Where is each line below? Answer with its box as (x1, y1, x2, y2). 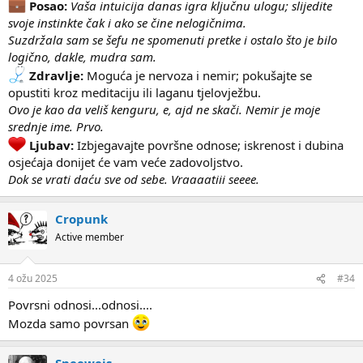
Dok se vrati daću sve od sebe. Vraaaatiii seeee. (8, 170, 259, 187)
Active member (55, 229, 124, 244)
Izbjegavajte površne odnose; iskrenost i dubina (74, 136, 344, 153)
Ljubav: (29, 136, 74, 153)
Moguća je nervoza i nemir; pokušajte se (83, 66, 312, 83)
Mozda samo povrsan (8, 315, 132, 332)
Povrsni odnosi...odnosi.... (8, 297, 152, 314)
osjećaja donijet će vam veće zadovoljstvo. (8, 153, 243, 170)
